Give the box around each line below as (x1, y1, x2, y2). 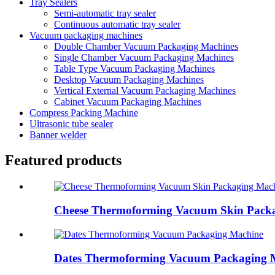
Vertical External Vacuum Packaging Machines (54, 85, 236, 96)
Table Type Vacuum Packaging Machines (54, 63, 215, 74)
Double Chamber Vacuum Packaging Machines (54, 41, 238, 52)
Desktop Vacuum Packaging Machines (54, 74, 204, 85)
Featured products (5, 152, 122, 169)
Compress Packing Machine (29, 107, 138, 118)
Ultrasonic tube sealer (29, 118, 113, 129)
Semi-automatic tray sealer (54, 7, 156, 18)
